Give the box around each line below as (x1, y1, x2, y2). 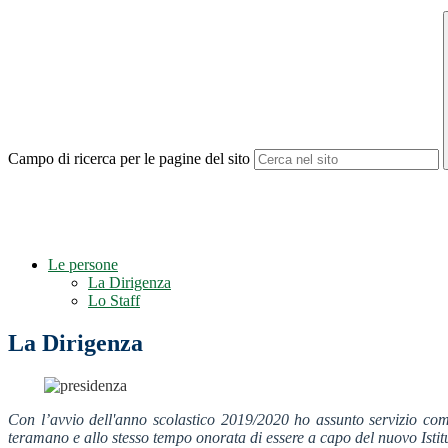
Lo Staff (88, 292, 140, 310)
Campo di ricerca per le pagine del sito (8, 150, 250, 168)
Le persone (48, 256, 118, 274)
